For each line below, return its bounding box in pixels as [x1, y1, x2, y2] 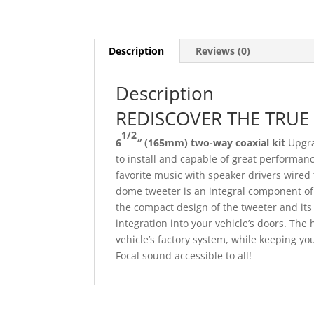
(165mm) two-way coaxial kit [144, 136, 289, 149]
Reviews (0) [196, 44, 251, 57]
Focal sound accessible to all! [116, 249, 252, 262]
